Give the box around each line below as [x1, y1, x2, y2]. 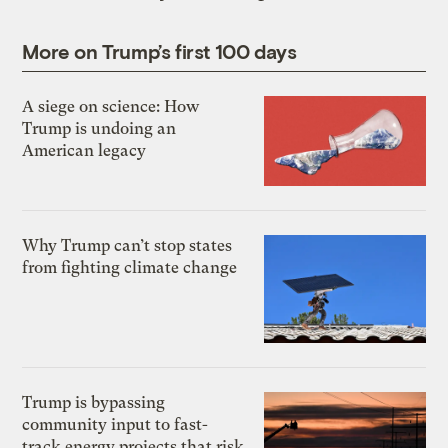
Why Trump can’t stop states [22, 236, 233, 256]
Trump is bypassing [22, 392, 166, 412]
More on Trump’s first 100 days [22, 38, 297, 63]
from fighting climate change [22, 258, 238, 278]
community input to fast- [22, 414, 209, 434]
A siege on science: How [22, 96, 200, 116]
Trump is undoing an [22, 118, 177, 138]
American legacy [22, 140, 147, 160]
